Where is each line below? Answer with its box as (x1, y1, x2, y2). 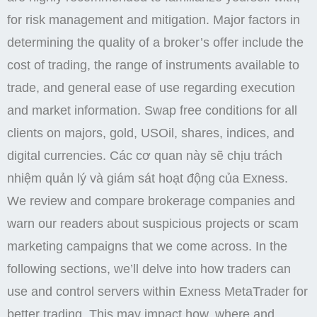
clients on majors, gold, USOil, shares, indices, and (7, 126, 294, 141)
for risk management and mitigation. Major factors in (7, 13, 300, 28)
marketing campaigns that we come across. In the (7, 239, 287, 254)
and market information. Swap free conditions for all (7, 103, 297, 118)
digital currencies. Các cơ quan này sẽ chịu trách (7, 149, 282, 163)
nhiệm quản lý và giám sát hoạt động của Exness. (7, 171, 288, 186)
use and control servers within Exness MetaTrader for (7, 284, 308, 299)
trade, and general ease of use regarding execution (7, 81, 295, 96)
